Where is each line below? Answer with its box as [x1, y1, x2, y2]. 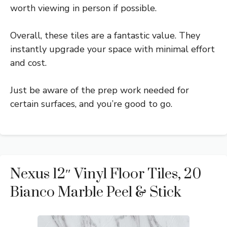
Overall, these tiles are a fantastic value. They [10, 29, 200, 42]
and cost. [10, 56, 47, 69]
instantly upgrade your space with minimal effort [10, 43, 215, 55]
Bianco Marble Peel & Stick [10, 183, 181, 201]
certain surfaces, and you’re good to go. [10, 97, 172, 110]
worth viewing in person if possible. [10, 2, 157, 14]
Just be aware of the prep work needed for [10, 84, 189, 96]
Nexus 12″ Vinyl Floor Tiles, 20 [10, 165, 201, 183]
